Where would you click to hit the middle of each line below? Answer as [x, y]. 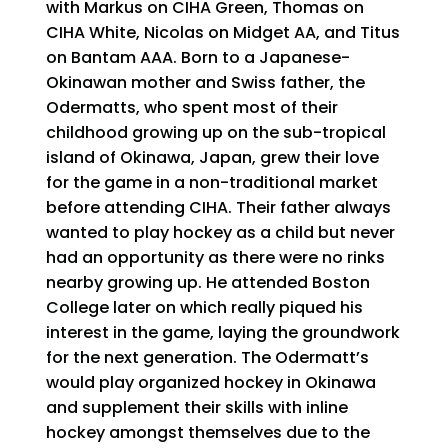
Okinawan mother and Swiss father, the [206, 83]
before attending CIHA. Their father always [219, 208]
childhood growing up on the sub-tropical [216, 133]
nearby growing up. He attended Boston [208, 283]
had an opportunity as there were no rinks [216, 258]
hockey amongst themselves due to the [208, 433]
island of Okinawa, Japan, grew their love [213, 158]
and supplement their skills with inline [197, 408]
